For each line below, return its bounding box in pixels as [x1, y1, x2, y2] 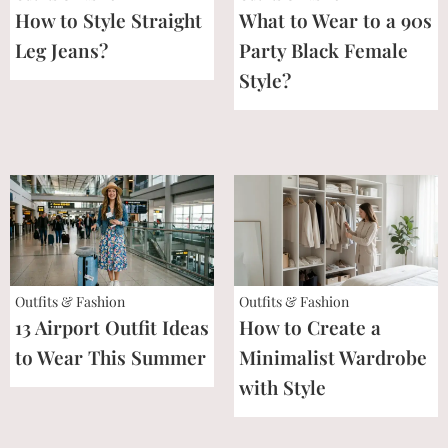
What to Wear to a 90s [239, 6, 432, 33]
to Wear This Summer [15, 343, 206, 370]
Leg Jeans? [15, 36, 108, 63]
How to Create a [239, 313, 381, 340]
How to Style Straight [15, 6, 202, 33]
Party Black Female [239, 36, 408, 63]
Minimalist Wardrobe [239, 343, 427, 370]
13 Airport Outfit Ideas [15, 313, 209, 340]
